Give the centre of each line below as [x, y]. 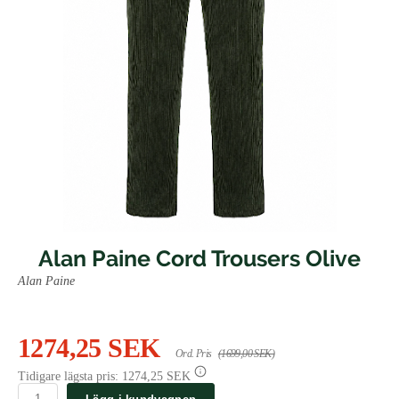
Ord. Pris [193, 354]
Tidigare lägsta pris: [70, 377]
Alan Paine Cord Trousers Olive [199, 259]
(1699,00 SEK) [246, 354]
